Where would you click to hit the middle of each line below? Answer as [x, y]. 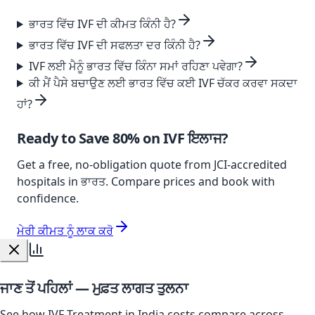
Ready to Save [65, 138]
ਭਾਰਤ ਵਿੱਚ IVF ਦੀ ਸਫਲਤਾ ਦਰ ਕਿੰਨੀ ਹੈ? [114, 45]
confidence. [48, 198]
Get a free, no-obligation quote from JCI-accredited [152, 165]
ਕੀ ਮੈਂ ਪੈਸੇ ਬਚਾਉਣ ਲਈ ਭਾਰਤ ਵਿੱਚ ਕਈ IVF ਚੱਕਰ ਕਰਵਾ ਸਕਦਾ [163, 83]
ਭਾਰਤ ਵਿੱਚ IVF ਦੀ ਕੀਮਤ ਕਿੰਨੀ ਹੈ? [102, 24]
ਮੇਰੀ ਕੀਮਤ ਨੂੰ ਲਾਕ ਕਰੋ [65, 231]
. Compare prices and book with [190, 181]
